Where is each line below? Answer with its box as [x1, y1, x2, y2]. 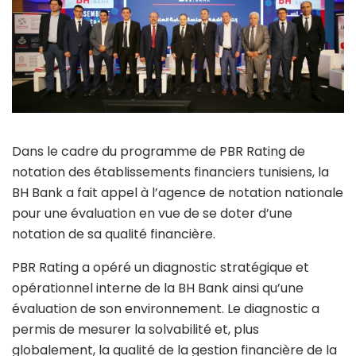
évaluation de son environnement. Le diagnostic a [12, 299, 319, 318]
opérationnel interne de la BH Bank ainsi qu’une [12, 278, 304, 297]
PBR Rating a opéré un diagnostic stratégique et [12, 257, 309, 277]
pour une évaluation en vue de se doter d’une [12, 203, 292, 222]
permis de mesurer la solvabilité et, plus [12, 319, 259, 339]
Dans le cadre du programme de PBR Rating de [12, 141, 305, 161]
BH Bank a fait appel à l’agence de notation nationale [12, 183, 343, 202]
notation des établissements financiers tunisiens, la [12, 162, 329, 181]
